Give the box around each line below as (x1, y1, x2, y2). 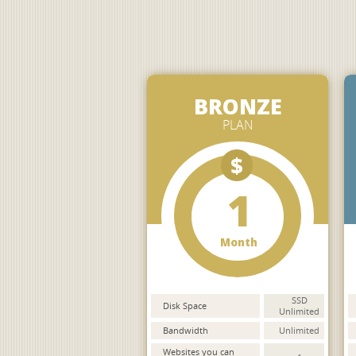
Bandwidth (162, 324, 208, 336)
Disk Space (162, 300, 207, 311)
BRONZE (193, 91, 282, 121)
